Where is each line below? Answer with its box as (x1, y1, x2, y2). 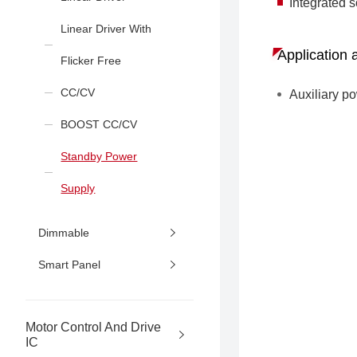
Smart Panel (38, 257, 101, 271)
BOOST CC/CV (61, 117, 138, 131)
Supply (61, 181, 96, 194)
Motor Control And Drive (25, 320, 162, 335)
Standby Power (61, 149, 138, 163)
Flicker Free (61, 53, 122, 67)
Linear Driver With (61, 22, 152, 35)
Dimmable (38, 226, 90, 239)
